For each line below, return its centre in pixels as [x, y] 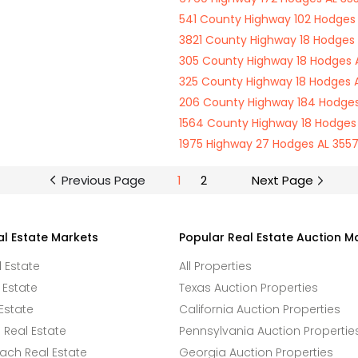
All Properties [215, 266]
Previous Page [103, 180]
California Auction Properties [260, 309]
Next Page [282, 180]
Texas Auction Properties [249, 288]
